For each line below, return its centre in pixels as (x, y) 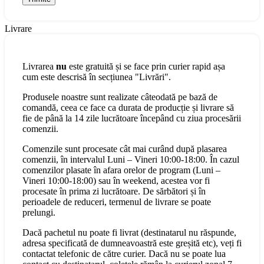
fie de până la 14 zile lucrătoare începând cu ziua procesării (132, 118)
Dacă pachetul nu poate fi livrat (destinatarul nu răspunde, (129, 233)
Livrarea (39, 67)
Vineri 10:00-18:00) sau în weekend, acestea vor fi (116, 181)
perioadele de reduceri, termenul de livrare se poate (117, 202)
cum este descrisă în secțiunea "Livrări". (97, 77)
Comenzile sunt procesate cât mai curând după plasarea (125, 149)
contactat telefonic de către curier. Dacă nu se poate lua (124, 254)
